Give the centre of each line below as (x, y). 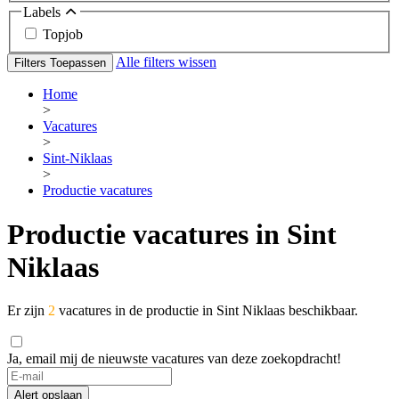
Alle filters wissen (166, 62)
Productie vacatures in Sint (172, 234)
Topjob (63, 35)
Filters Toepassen (60, 63)
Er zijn (28, 311)
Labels (44, 12)
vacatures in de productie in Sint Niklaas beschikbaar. (207, 311)
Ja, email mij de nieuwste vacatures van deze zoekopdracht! (174, 359)
